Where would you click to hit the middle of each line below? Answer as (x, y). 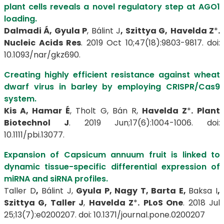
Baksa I (203, 191)
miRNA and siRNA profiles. (56, 179)
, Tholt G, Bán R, (106, 111)
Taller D (20, 191)
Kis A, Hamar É (37, 111)
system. (20, 99)
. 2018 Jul (202, 203)
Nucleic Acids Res (42, 43)
